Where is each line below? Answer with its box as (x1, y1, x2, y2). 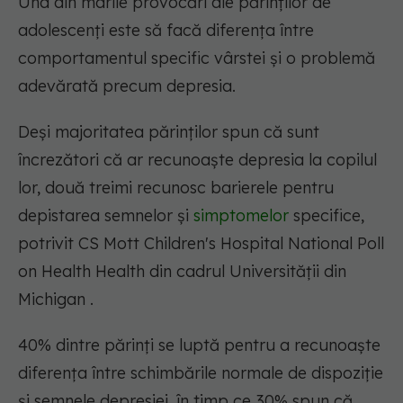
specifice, (289, 205, 364, 227)
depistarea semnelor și (18, 205, 193, 227)
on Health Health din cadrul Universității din (18, 261, 346, 282)
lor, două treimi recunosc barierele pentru (18, 177, 334, 199)
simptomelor (193, 205, 289, 227)
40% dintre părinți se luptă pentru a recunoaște (18, 335, 381, 356)
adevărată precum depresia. (18, 76, 236, 97)
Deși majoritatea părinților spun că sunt (18, 121, 319, 143)
